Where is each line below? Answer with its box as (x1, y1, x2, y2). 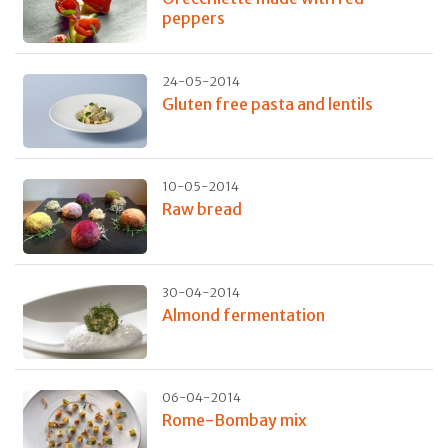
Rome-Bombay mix (161, 410, 307, 431)
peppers (161, 8, 225, 29)
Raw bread (161, 199, 242, 220)
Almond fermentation (161, 304, 325, 325)
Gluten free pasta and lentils (161, 93, 373, 114)
